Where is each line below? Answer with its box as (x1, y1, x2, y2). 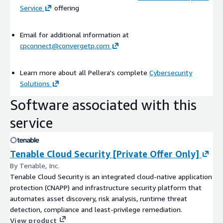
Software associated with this (10, 96, 197, 113)
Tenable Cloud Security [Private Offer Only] (10, 148, 199, 159)
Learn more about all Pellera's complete (20, 68, 149, 77)
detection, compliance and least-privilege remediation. (10, 205, 182, 214)
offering (52, 3, 79, 12)
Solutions (20, 79, 50, 88)
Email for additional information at (20, 30, 129, 39)
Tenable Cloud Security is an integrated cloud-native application (10, 172, 212, 181)
